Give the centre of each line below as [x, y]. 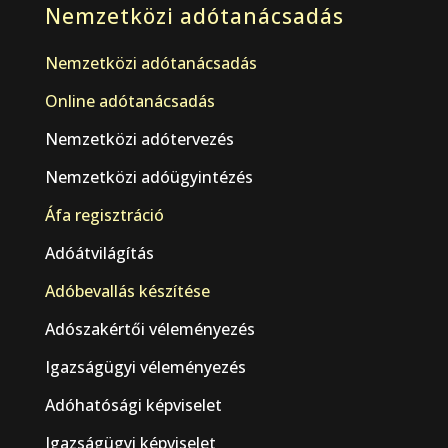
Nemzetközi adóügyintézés [148, 177]
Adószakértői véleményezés [149, 329]
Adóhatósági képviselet [133, 405]
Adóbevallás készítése [127, 291]
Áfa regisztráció [104, 215]
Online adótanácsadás [129, 101]
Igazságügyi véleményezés [145, 367]
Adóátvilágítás [99, 253]
